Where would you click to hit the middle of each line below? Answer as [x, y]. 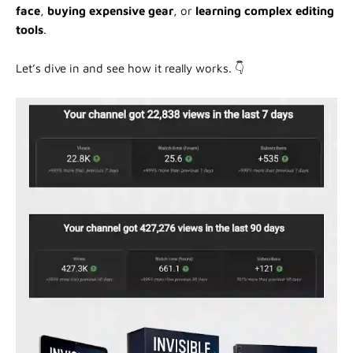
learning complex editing [265, 10]
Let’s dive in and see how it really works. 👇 [130, 68]
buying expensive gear [110, 10]
